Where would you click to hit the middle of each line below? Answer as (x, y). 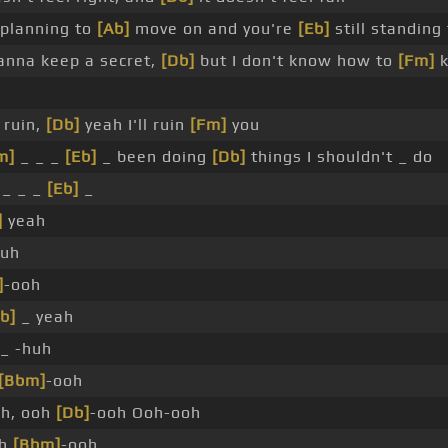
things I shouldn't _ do (339, 157)
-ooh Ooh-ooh (145, 413)
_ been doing (154, 157)
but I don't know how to (296, 61)
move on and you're (213, 29)
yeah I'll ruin (134, 125)
